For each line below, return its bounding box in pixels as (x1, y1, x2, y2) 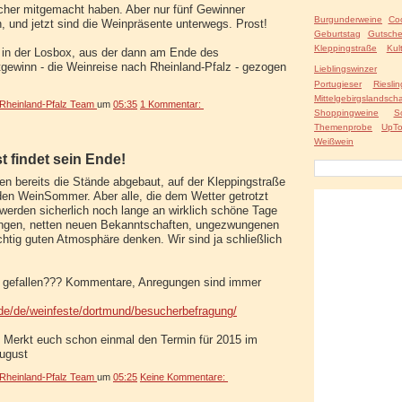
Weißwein (314, 135, 354, 146)
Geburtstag (314, 28, 361, 39)
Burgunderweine (314, 13, 382, 24)
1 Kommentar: (140, 98, 204, 109)
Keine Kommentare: (140, 371, 228, 382)
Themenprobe (314, 121, 372, 132)
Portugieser (314, 78, 362, 89)
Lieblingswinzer (314, 63, 377, 74)
